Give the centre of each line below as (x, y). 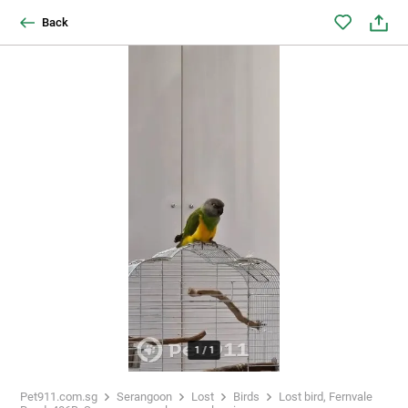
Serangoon (144, 397)
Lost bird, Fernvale (326, 397)
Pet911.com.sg (59, 397)
